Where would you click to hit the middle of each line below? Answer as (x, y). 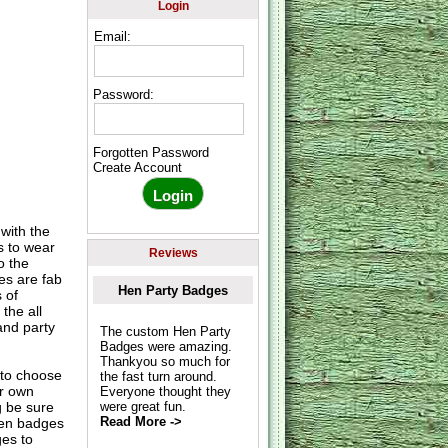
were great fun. (142, 406)
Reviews (173, 252)
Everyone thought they (165, 391)
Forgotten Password (151, 153)
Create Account (138, 168)
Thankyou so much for (164, 361)
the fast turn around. (158, 376)
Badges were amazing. (165, 346)
